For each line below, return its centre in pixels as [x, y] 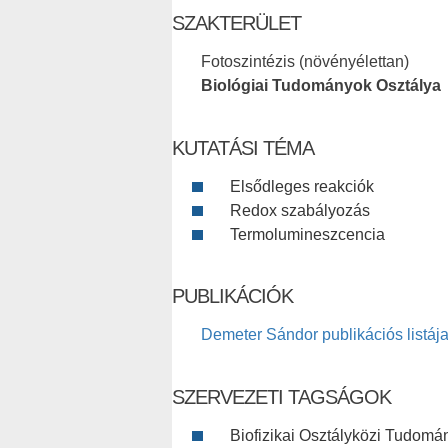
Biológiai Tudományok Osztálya [321, 86]
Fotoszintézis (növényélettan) [305, 62]
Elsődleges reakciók [302, 187]
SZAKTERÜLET [236, 23]
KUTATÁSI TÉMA [243, 148]
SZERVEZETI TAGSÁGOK [281, 397]
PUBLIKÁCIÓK [232, 296]
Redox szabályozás [300, 211]
